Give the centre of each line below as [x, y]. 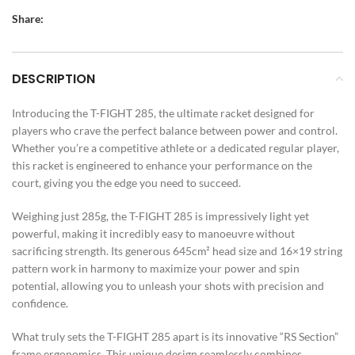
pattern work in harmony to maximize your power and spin [156, 268]
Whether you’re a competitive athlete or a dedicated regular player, [176, 147]
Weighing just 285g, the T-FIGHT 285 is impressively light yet [160, 216]
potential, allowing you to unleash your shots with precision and [168, 285]
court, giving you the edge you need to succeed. [126, 182]
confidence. [40, 303]
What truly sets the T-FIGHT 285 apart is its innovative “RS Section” [175, 336]
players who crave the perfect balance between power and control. [175, 130]
